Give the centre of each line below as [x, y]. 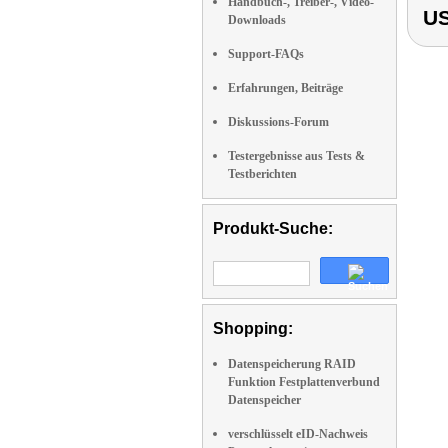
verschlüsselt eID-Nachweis [298, 434]
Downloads [257, 20]
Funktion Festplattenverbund [304, 382]
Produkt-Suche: [273, 228]
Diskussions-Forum [278, 122]
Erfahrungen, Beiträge [285, 88]
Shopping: [253, 328]
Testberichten [262, 174]
